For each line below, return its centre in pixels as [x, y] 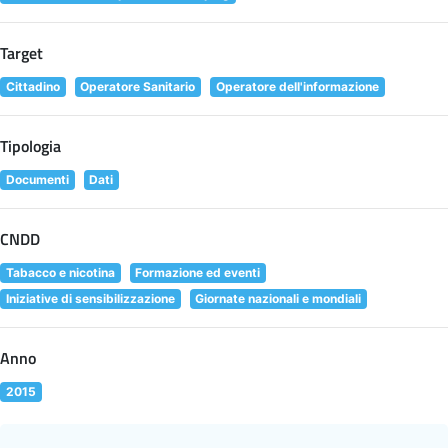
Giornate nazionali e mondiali [278, 298]
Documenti [37, 179]
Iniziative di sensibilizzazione [90, 298]
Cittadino [32, 86]
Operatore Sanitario [138, 86]
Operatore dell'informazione [297, 86]
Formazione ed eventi [198, 272]
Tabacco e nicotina [60, 272]
